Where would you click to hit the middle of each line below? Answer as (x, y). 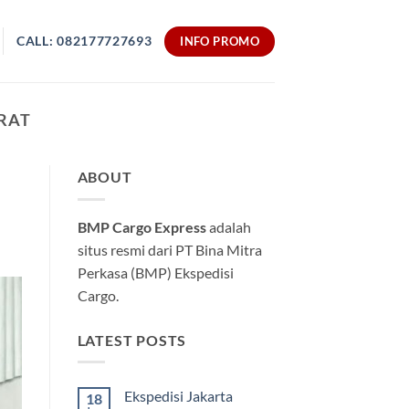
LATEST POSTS (132, 340)
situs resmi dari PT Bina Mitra (169, 249)
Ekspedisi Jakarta (178, 396)
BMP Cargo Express (142, 226)
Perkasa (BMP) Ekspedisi (155, 272)
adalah (228, 226)
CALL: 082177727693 (84, 41)
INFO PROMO (220, 41)
